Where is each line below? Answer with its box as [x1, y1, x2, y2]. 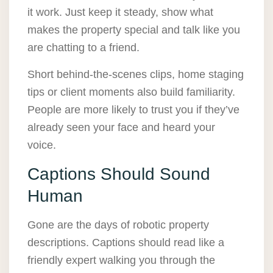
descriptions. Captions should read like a [27, 236, 224, 249]
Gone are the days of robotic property [27, 219, 209, 232]
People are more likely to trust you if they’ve [27, 104, 239, 116]
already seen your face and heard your [27, 121, 215, 134]
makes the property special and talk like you [27, 24, 240, 37]
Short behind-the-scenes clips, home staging [27, 68, 244, 81]
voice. [27, 139, 56, 152]
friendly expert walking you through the [27, 254, 215, 267]
